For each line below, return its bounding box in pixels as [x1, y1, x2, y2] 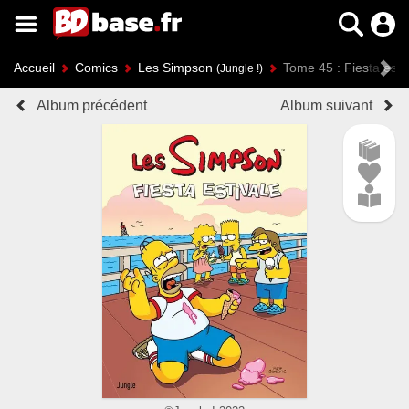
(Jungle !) [216, 62, 263, 75]
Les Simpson [138, 60, 216, 75]
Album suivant [280, 98, 372, 113]
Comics [75, 60, 118, 75]
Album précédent [37, 98, 147, 113]
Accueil [14, 60, 55, 75]
